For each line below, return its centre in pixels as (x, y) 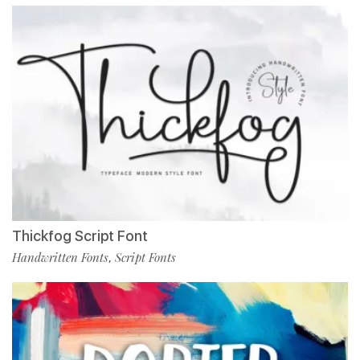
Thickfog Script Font (80, 236)
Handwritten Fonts (60, 258)
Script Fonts (145, 258)
